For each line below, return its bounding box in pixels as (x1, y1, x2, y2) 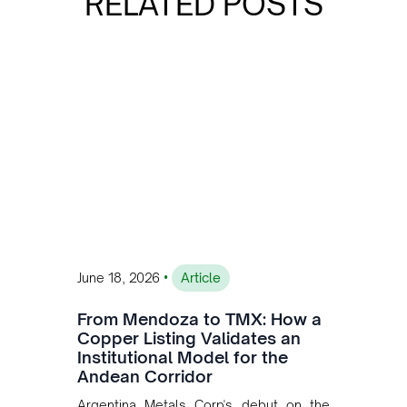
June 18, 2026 (77, 269, 160, 285)
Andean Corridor (77, 365, 213, 386)
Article (181, 269, 221, 285)
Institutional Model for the (77, 346, 288, 367)
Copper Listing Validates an (77, 327, 301, 348)
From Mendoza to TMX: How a (77, 308, 322, 329)
